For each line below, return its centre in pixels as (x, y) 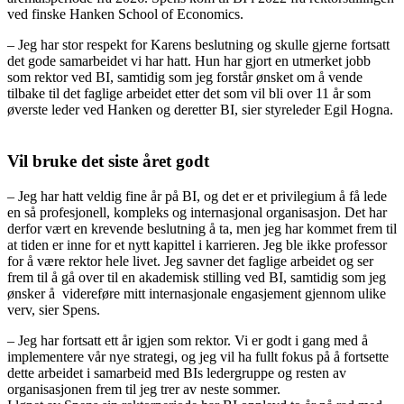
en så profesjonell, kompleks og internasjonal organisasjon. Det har (197, 212)
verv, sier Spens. (55, 309)
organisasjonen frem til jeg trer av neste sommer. (147, 389)
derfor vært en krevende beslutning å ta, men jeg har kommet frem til (202, 228)
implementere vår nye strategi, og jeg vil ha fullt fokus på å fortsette (198, 356)
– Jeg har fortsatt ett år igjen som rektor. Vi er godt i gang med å (188, 340)
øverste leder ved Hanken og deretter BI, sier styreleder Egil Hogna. (200, 110)
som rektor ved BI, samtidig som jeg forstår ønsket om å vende (185, 78)
